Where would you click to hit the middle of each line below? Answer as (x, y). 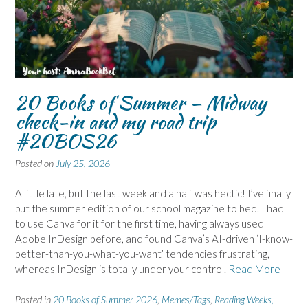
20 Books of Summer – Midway (141, 102)
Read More (254, 269)
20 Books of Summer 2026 (105, 299)
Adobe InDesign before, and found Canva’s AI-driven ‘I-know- (154, 239)
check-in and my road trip (115, 121)
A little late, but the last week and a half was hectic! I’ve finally (153, 194)
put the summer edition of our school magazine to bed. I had (150, 209)
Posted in (34, 299)
